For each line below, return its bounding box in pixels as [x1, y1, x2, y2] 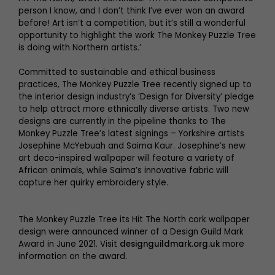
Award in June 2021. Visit [18, 238, 120, 250]
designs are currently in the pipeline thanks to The [18, 115, 226, 127]
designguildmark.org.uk [120, 238, 220, 250]
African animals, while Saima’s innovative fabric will [18, 164, 228, 176]
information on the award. [18, 250, 127, 262]
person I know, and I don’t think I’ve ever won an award [18, 4, 244, 17]
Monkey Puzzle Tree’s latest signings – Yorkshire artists [18, 127, 244, 139]
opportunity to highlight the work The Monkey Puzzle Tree [18, 29, 256, 41]
